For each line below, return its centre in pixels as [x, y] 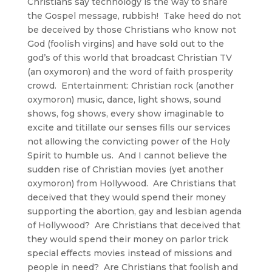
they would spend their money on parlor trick [127, 239]
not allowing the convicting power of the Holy [128, 141]
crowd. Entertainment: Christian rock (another [130, 85]
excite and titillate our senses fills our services [129, 127]
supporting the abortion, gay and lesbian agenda [134, 211]
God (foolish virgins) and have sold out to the [125, 43]
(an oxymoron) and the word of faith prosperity [130, 71]
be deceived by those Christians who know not [131, 29]
